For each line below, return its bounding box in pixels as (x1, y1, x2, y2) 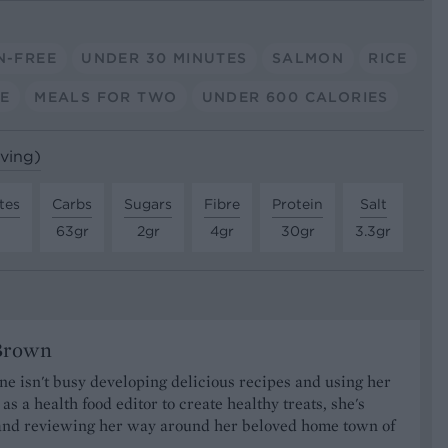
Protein (272, 194, 323, 213)
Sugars (124, 194, 172, 213)
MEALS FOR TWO (34, 87, 178, 106)
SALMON (271, 48, 345, 67)
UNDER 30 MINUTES (81, 48, 248, 67)
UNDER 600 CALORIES (201, 87, 389, 106)
